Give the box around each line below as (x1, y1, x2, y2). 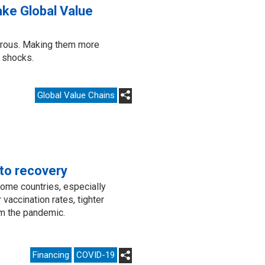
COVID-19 (76, 250, 115, 260)
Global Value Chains (37, 89, 115, 101)
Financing (33, 250, 69, 260)
